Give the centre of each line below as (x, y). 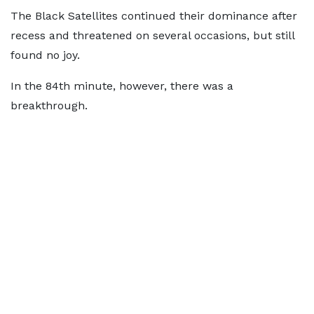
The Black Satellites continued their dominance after (154, 16)
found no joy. (45, 55)
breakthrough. (49, 105)
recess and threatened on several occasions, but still (152, 35)
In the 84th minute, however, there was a (122, 86)
